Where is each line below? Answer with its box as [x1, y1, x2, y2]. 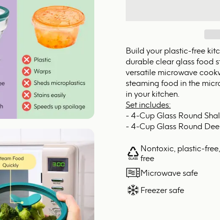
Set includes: [125, 100, 171, 110]
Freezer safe [140, 185, 184, 195]
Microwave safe [140, 168, 198, 178]
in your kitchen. [125, 89, 181, 99]
